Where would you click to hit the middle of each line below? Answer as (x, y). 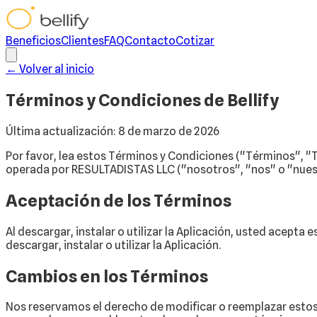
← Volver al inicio (50, 69)
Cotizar (195, 41)
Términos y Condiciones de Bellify (142, 100)
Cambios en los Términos (107, 276)
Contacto (150, 41)
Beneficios (33, 41)
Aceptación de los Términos (119, 200)
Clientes (82, 41)
